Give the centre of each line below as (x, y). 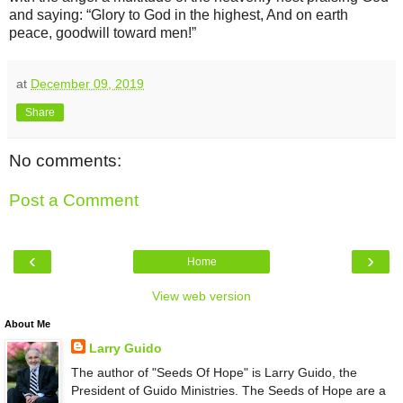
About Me (27, 324)
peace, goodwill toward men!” (104, 33)
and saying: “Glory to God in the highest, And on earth (179, 15)
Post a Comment (74, 200)
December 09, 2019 (87, 84)
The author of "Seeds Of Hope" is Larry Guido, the (214, 373)
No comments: (65, 161)
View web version (201, 296)
